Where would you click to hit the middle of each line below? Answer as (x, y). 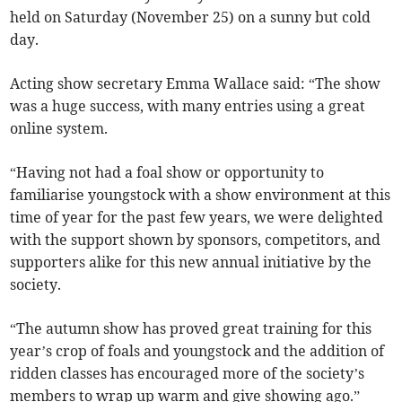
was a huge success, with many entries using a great (188, 106)
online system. (59, 129)
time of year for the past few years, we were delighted (197, 218)
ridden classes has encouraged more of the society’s (188, 374)
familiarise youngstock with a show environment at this (201, 195)
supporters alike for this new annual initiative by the (191, 262)
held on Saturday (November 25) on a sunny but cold (191, 17)
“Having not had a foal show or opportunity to (167, 173)
